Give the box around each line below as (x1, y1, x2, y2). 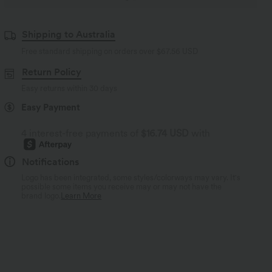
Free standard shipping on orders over (21, 47, 157, 56)
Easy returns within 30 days (21, 83, 118, 93)
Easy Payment (21, 101, 81, 113)
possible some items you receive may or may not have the (21, 182, 222, 191)
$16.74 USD (141, 127, 189, 139)
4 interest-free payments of (21, 127, 139, 139)
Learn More (61, 191, 102, 200)
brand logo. (21, 191, 61, 200)
